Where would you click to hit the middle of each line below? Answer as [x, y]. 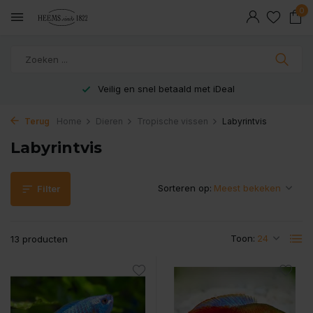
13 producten [39, 239]
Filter [49, 189]
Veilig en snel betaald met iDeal [165, 89]
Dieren [109, 121]
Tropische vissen [173, 121]
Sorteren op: [185, 188]
